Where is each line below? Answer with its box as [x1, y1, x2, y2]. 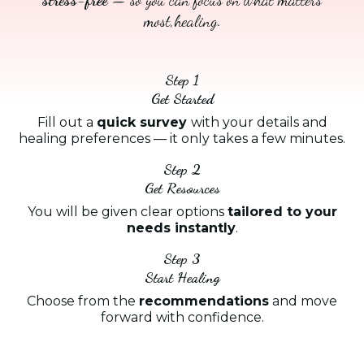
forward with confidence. [100, 309, 264, 325]
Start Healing [144, 267, 220, 286]
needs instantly [126, 219, 236, 236]
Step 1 [165, 70, 199, 89]
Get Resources [144, 178, 220, 197]
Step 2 [163, 159, 201, 178]
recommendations [139, 292, 269, 309]
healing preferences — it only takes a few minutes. [19, 130, 345, 146]
